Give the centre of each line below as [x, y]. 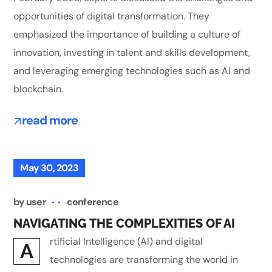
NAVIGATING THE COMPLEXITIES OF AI [124, 223]
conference [92, 202]
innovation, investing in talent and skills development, [132, 53]
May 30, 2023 [49, 168]
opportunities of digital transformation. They [112, 16]
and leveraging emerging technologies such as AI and [132, 71]
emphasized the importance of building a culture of [127, 35]
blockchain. [39, 89]
